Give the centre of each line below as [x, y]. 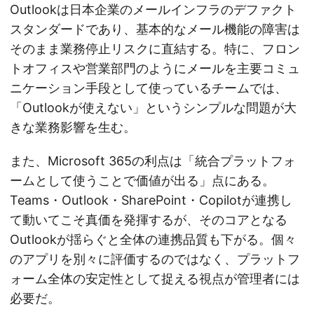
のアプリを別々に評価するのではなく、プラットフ [155, 259]
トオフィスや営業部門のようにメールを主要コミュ [155, 69]
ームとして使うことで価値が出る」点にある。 [142, 181]
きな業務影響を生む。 [73, 128]
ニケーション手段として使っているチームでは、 [149, 88]
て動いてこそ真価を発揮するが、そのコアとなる [149, 220]
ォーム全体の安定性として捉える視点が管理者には [155, 279]
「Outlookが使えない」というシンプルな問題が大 [153, 108]
